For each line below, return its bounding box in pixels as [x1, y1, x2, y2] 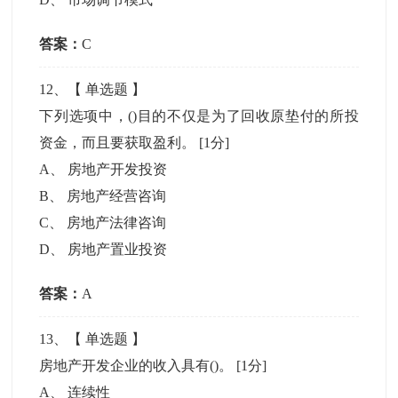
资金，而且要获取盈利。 [39, 135, 200, 150]
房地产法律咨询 [67, 215, 167, 230]
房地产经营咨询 [67, 188, 167, 203]
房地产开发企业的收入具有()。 [39, 358, 237, 373]
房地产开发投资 [68, 162, 168, 177]
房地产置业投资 [68, 242, 168, 257]
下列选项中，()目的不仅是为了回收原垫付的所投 [39, 108, 359, 123]
